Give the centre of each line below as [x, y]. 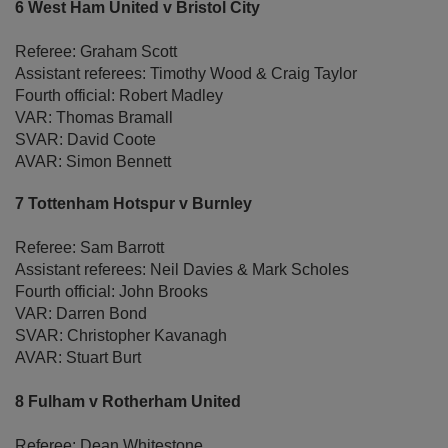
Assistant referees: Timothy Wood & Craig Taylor [186, 74]
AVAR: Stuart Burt [78, 358]
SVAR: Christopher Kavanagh [121, 336]
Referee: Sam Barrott [89, 248]
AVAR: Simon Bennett [93, 162]
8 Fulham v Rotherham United [128, 402]
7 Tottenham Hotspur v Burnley [135, 204]
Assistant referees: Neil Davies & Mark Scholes [182, 270]
